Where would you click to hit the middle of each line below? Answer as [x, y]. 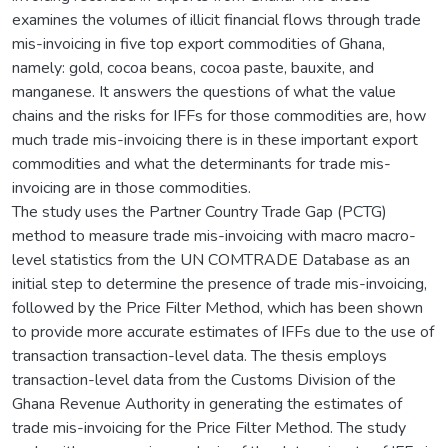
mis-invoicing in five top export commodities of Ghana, [198, 43]
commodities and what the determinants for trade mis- [201, 163]
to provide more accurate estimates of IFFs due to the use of [223, 331]
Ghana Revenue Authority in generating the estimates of [207, 403]
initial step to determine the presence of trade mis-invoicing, [219, 283]
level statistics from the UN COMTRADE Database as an [211, 259]
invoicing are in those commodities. [131, 187]
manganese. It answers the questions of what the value [204, 91]
